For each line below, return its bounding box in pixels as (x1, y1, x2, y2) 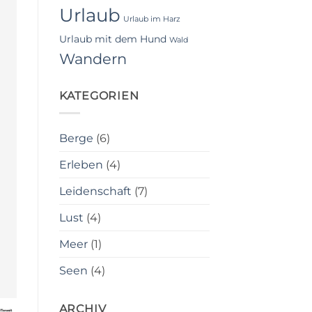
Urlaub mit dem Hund (58, 33, 166, 46)
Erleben (58, 157, 103, 171)
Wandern (58, 50, 127, 68)
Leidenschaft (58, 184, 132, 198)
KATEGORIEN (58, 89, 139, 103)
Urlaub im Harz (123, 15, 180, 24)
